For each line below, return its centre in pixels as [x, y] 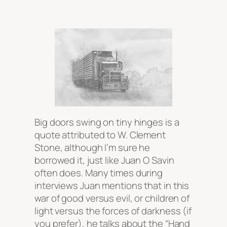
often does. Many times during [99, 173]
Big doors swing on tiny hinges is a [107, 122]
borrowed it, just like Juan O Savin [104, 160]
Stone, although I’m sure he [92, 147]
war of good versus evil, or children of [112, 198]
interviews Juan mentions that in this [112, 185]
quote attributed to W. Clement [100, 135]
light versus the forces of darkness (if [113, 211]
